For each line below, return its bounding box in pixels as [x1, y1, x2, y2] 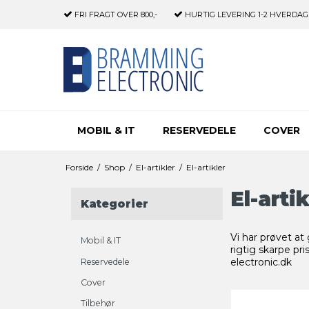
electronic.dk [230, 255, 292, 268]
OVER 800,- [115, 10, 157, 19]
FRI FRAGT [74, 10, 115, 19]
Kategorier [81, 197, 148, 211]
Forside [65, 162, 93, 173]
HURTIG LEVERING [185, 10, 256, 19]
